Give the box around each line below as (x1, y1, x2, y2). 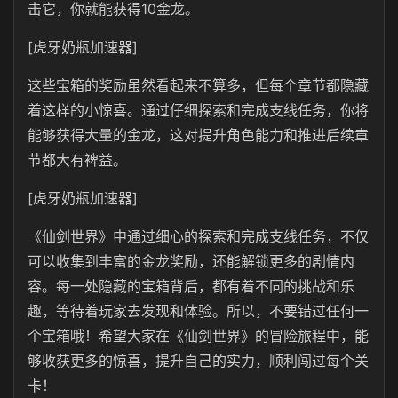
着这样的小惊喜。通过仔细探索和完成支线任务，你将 (28, 101, 369, 119)
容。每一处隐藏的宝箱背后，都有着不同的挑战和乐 (28, 277, 354, 295)
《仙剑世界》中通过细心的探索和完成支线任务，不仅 (28, 227, 369, 245)
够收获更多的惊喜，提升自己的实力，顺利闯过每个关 (28, 352, 369, 370)
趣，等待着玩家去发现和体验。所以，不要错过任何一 (28, 302, 369, 320)
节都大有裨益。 (28, 151, 127, 169)
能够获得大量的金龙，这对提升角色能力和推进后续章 (28, 126, 369, 144)
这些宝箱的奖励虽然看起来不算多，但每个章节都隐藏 (28, 76, 369, 94)
